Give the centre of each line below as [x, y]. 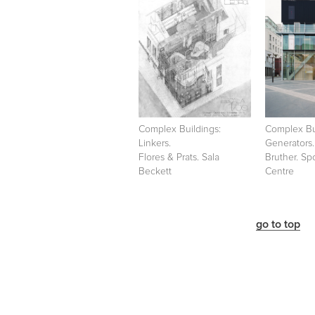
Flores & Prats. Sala [179, 157]
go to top [278, 224]
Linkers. [155, 143]
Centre [279, 171]
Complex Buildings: [180, 129]
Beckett [155, 171]
